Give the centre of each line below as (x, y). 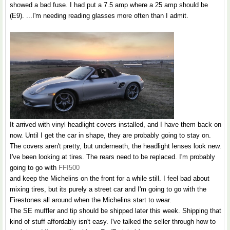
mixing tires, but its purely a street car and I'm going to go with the (108, 189)
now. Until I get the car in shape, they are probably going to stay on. (110, 136)
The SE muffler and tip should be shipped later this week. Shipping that (116, 211)
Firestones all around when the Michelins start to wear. (91, 200)
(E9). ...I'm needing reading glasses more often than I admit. (99, 16)
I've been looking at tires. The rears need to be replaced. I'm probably (112, 157)
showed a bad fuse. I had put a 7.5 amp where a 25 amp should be (109, 5)
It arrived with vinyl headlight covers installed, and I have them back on (116, 125)
